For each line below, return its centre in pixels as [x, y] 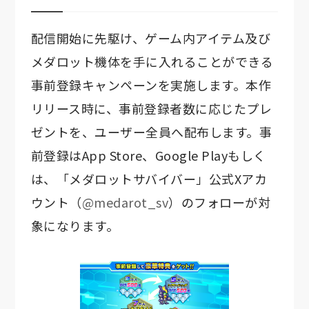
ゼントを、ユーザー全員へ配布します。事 [151, 132]
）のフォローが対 [220, 202]
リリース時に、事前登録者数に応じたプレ [151, 109]
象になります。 [75, 226]
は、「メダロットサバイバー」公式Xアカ [149, 179]
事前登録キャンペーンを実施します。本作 [151, 85]
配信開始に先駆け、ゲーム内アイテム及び [151, 38]
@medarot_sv [125, 202]
